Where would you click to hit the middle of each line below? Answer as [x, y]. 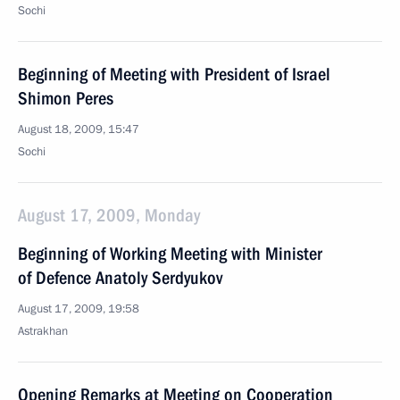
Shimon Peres [66, 98]
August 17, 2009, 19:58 [79, 309]
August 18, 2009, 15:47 [79, 129]
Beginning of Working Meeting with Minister [170, 254]
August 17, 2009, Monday [109, 215]
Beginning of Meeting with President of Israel [174, 74]
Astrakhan [43, 331]
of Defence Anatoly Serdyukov [120, 278]
